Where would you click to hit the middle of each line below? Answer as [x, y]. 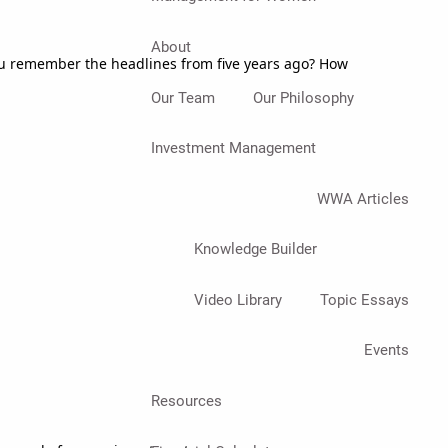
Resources [186, 401]
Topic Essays [364, 299]
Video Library [237, 299]
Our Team [182, 97]
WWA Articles [362, 198]
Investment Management [233, 148]
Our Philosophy [303, 97]
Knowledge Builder [255, 249]
